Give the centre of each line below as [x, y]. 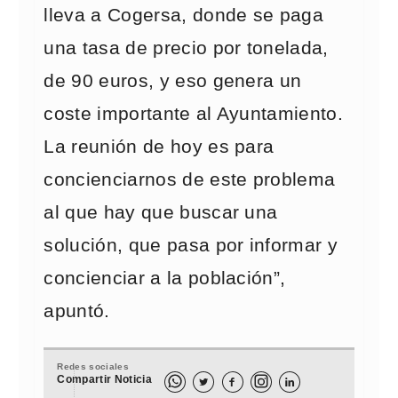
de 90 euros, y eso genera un [173, 81]
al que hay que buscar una [161, 212]
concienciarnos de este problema [190, 179]
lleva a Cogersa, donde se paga [184, 15]
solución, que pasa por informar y [191, 245]
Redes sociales [93, 366]
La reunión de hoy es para [159, 147]
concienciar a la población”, [165, 278]
